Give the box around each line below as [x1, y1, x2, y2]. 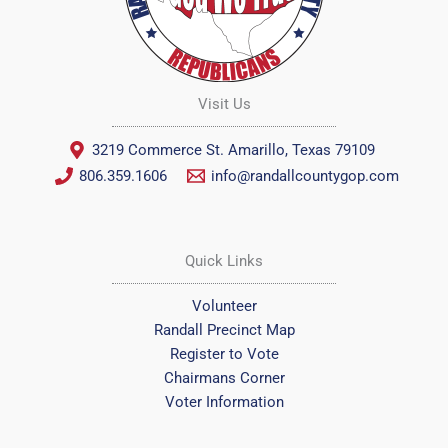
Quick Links [185, 252, 263, 271]
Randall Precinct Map [153, 321, 295, 340]
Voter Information [164, 393, 284, 412]
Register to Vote [169, 345, 279, 364]
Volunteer [191, 297, 257, 316]
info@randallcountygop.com [211, 167, 399, 186]
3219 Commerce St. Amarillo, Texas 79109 [91, 141, 375, 160]
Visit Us [197, 95, 251, 114]
